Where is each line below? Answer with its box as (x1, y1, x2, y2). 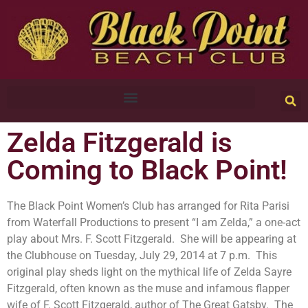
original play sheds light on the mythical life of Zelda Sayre (7, 265, 291, 279)
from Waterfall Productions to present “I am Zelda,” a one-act (7, 216, 300, 230)
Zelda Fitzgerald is (7, 126, 232, 159)
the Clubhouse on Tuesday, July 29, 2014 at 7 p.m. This (7, 249, 277, 263)
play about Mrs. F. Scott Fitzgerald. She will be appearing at (7, 232, 296, 246)
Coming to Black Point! (7, 154, 287, 187)
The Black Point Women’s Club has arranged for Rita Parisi (7, 199, 289, 213)
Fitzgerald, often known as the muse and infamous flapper (7, 282, 289, 296)
